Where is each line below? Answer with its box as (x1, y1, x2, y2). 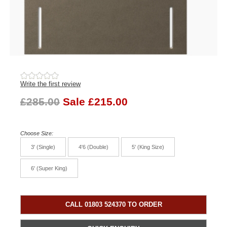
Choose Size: (20, 130, 53, 136)
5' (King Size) (132, 143, 164, 150)
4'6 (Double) (79, 143, 108, 150)
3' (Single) (31, 143, 55, 150)
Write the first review (20, 80, 81, 88)
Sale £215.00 (63, 95, 128, 108)
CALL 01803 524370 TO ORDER (65, 201, 162, 209)
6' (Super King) (31, 165, 67, 171)
